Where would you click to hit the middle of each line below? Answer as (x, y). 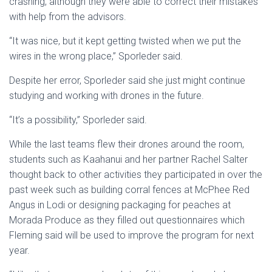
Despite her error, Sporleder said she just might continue (127, 80)
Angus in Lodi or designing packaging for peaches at (120, 205)
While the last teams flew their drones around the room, (127, 144)
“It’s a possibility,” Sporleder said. (78, 120)
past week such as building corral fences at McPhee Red (129, 190)
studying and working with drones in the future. (107, 96)
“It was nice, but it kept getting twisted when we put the (125, 41)
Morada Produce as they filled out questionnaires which (127, 220)
